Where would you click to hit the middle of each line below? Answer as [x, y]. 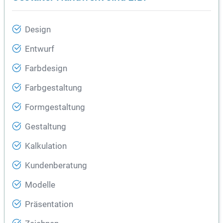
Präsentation [49, 205]
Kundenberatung [56, 166]
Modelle [40, 185]
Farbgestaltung [54, 88]
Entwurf [40, 49]
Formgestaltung [55, 108]
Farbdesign [46, 69]
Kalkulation [46, 146]
